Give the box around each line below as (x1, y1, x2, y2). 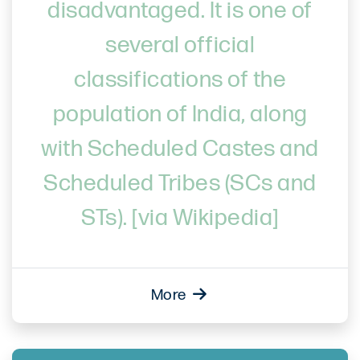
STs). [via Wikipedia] (81, 204, 279, 232)
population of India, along (52, 100, 308, 129)
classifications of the (74, 66, 286, 94)
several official (105, 31, 255, 59)
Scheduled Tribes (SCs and (43, 170, 317, 198)
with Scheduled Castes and (41, 135, 319, 163)
